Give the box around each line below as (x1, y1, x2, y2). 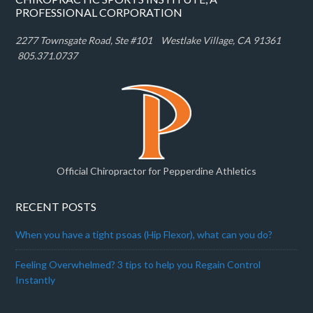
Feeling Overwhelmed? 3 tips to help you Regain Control (15, 258, 261, 270)
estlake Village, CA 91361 (170, 34, 284, 47)
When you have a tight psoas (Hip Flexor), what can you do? (15, 228, 273, 240)
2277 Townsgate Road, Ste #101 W (15, 34, 171, 47)
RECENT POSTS (15, 199, 97, 213)
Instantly (15, 273, 56, 286)
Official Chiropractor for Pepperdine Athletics (57, 164, 256, 177)
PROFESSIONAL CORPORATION (15, 6, 183, 20)
